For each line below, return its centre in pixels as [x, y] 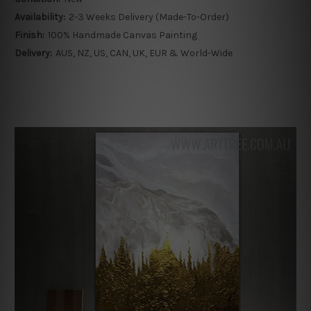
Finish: [30, 35]
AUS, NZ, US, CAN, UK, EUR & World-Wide [144, 53]
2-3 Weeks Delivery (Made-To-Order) [149, 17]
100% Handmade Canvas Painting [122, 35]
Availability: [40, 17]
